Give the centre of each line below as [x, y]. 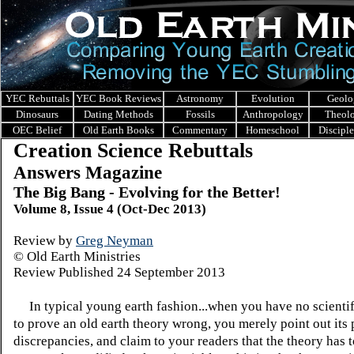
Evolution [273, 98]
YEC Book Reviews [119, 98]
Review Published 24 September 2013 [119, 272]
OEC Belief [37, 130]
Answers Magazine [88, 173]
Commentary [200, 130]
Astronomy [200, 98]
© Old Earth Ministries [77, 256]
